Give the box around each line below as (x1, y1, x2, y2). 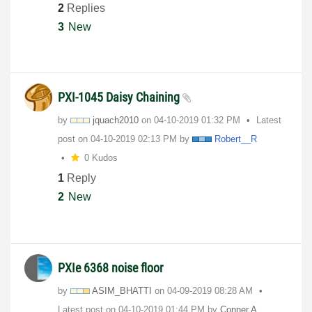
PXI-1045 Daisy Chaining (58, 89, 182, 104)
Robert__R (214, 133, 257, 144)
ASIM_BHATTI (92, 285, 152, 296)
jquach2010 (93, 114, 139, 125)
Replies (64, 1, 105, 14)
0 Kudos (84, 152, 118, 163)
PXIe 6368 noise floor (58, 260, 163, 275)
